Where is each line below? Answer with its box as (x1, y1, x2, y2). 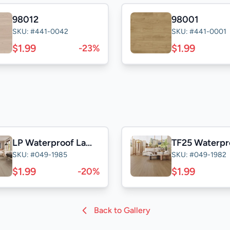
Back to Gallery (94, 205, 150, 215)
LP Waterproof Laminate (86, 137, 92, 148)
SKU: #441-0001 (171, 27, 226, 36)
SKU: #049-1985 (12, 150, 67, 159)
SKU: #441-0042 (12, 27, 68, 36)
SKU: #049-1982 (171, 150, 226, 159)
